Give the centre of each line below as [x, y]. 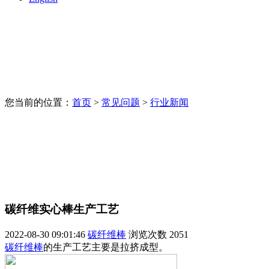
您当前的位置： [38, 103]
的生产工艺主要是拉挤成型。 [106, 247]
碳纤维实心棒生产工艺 [62, 210]
